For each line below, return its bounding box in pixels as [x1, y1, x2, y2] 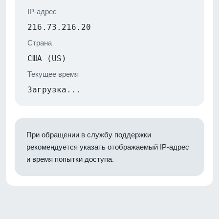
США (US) [27, 53, 66, 63]
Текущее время [27, 69, 79, 78]
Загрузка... [27, 85, 81, 94]
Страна [27, 38, 52, 47]
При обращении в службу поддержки [26, 130, 151, 139]
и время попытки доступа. [26, 154, 114, 163]
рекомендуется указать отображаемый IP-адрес [26, 142, 189, 151]
